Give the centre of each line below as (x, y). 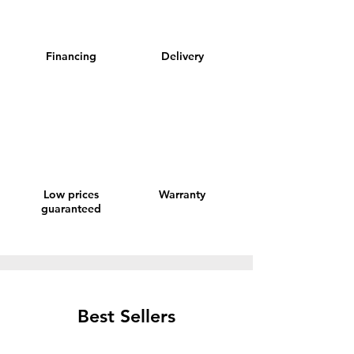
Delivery (182, 56)
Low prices (71, 194)
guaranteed (71, 209)
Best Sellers (126, 316)
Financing (71, 56)
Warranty (182, 194)
